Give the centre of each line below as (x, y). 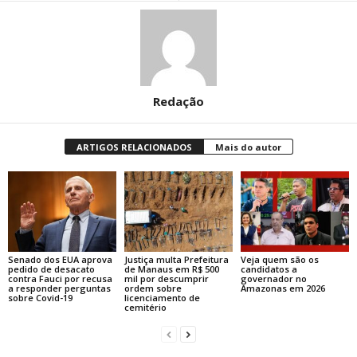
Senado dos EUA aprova (60, 260)
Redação (178, 101)
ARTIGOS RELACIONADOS (134, 147)
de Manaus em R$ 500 (171, 269)
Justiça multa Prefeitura (176, 260)
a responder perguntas (59, 288)
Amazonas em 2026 (282, 288)
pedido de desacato (51, 269)
